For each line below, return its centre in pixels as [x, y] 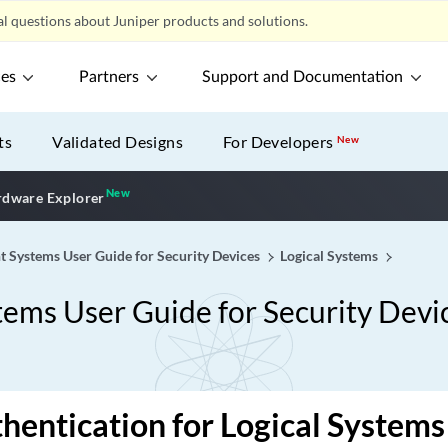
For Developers [280, 141]
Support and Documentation [303, 77]
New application [187, 195]
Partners [109, 77]
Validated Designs [118, 141]
